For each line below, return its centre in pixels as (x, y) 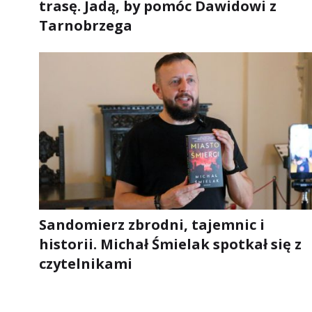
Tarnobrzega (86, 25)
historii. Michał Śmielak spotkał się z (170, 244)
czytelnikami (86, 264)
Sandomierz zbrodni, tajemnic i (152, 225)
